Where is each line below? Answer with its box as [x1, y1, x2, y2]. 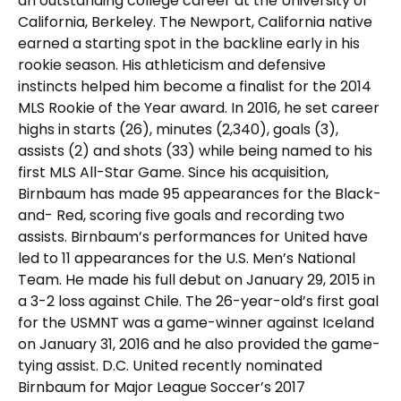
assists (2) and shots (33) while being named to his [18, 141, 372, 162]
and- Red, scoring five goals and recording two [18, 205, 345, 226]
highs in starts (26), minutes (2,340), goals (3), [18, 119, 338, 141]
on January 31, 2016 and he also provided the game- [18, 334, 380, 355]
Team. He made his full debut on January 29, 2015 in [18, 269, 375, 291]
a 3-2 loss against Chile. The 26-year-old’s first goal [18, 291, 379, 312]
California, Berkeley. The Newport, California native [18, 12, 372, 33]
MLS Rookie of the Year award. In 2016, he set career [18, 98, 380, 119]
